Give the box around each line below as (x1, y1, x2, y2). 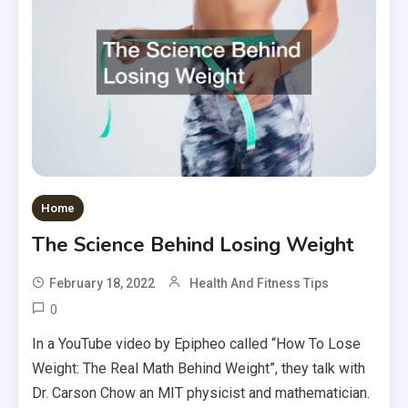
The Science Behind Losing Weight (32, 231, 355, 260)
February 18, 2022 (49, 276, 156, 291)
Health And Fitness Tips (189, 276, 330, 291)
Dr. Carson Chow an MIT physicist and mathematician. (32, 384, 371, 403)
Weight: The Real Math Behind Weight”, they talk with (32, 360, 366, 378)
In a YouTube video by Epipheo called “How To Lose (32, 335, 362, 353)
